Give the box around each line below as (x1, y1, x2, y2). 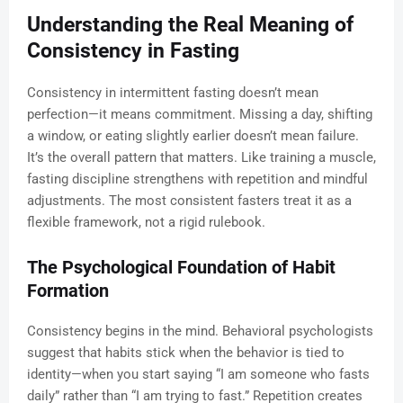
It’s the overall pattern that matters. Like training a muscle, (27, 149, 376, 166)
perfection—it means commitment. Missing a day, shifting (27, 106, 372, 123)
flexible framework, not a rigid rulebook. (27, 214, 265, 231)
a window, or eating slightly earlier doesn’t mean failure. (27, 128, 359, 145)
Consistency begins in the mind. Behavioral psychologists (27, 323, 373, 340)
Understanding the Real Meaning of (27, 13, 354, 38)
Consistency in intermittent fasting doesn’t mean (27, 85, 318, 102)
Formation (27, 280, 109, 302)
